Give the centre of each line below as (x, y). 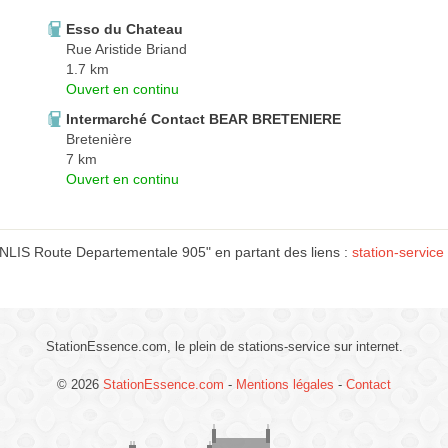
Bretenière (99, 139)
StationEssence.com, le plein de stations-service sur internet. (224, 346)
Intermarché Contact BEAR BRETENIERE (203, 119)
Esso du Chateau (124, 29)
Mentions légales (285, 384)
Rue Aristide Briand (126, 49)
